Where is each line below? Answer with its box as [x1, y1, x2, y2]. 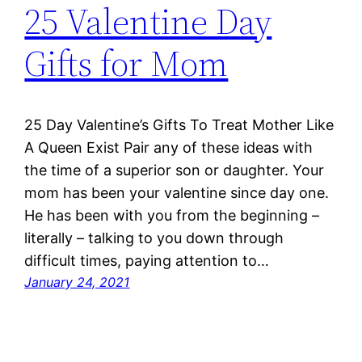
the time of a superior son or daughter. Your [24, 162, 325, 179]
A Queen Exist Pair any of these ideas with [24, 139, 314, 157]
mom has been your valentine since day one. [24, 184, 330, 202]
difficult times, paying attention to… [24, 252, 270, 270]
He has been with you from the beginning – [24, 207, 320, 225]
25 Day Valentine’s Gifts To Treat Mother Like [24, 116, 335, 134]
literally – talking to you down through [24, 229, 284, 247]
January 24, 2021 [24, 274, 130, 291]
